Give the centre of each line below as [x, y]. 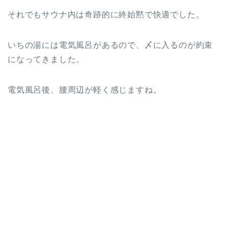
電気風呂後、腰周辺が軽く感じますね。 [85, 90]
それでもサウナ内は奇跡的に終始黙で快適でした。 [106, 14]
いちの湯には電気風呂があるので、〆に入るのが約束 [110, 45]
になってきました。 [46, 59]
